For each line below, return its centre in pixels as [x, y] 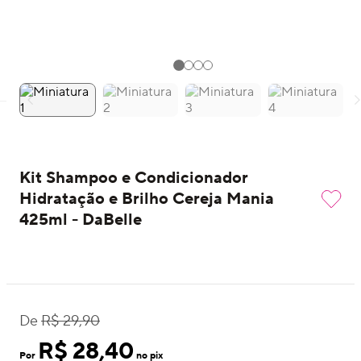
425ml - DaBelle [81, 220]
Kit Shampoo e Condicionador [134, 178]
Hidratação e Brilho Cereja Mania [147, 199]
